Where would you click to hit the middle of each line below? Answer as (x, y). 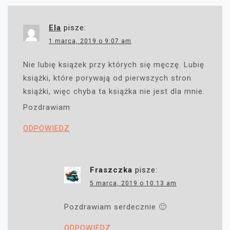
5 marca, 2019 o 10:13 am (133, 184)
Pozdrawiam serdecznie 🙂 (116, 207)
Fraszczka (111, 170)
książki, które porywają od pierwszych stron (107, 78)
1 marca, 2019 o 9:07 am (90, 41)
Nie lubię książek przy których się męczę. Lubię (114, 65)
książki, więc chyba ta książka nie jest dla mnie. (114, 92)
